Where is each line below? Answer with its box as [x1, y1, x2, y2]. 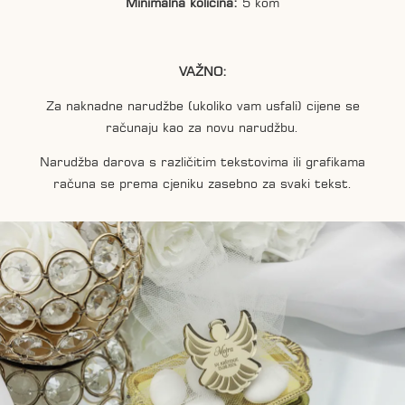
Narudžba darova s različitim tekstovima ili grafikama [40, 154, 365, 171]
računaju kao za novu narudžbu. [106, 119, 299, 137]
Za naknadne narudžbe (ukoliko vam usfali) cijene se [45, 98, 360, 115]
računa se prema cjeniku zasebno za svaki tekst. [52, 175, 353, 193]
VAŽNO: [178, 63, 227, 80]
